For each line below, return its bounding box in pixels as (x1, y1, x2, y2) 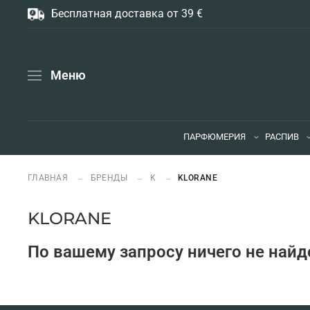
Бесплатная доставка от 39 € (51, 7, 203, 20)
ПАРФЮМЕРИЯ (183, 131, 246, 143)
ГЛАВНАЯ (28, 172, 71, 183)
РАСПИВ (265, 131, 300, 143)
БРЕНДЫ (90, 172, 128, 183)
